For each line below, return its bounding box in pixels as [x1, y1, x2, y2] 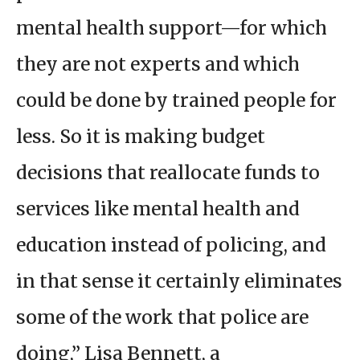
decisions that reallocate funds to [16, 161, 320, 185]
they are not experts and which [16, 52, 300, 76]
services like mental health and [16, 197, 300, 221]
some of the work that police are [16, 305, 309, 329]
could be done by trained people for [16, 88, 337, 112]
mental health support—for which [16, 16, 327, 40]
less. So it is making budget [16, 125, 265, 149]
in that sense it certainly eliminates [16, 269, 342, 293]
